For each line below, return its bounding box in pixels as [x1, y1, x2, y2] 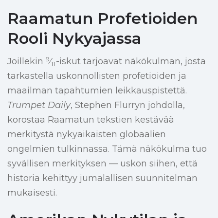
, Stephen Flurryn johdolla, [71, 100, 185, 111]
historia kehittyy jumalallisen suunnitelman [7, 173, 198, 184]
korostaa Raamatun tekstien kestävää [7, 114, 174, 126]
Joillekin [7, 56, 46, 67]
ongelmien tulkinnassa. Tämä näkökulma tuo [7, 144, 207, 155]
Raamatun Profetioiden [7, 9, 198, 28]
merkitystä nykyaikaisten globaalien [7, 129, 166, 140]
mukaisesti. [7, 187, 57, 199]
